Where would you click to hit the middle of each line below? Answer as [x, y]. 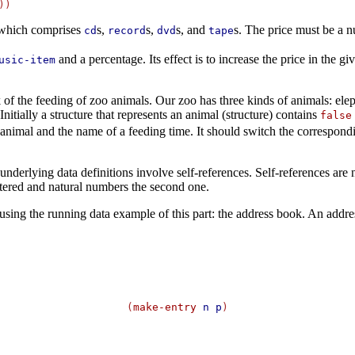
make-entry [165, 307]
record [126, 31]
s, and [192, 30]
